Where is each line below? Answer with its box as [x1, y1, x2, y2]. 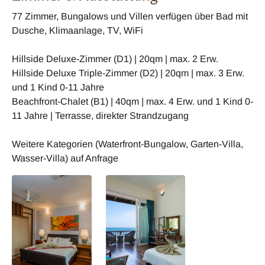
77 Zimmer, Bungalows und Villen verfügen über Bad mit [12, 11, 248, 21]
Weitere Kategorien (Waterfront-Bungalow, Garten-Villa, [12, 138, 243, 149]
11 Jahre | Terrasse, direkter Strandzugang [12, 110, 189, 121]
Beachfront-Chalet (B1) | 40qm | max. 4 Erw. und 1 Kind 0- [12, 96, 253, 106]
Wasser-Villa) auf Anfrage [12, 153, 118, 163]
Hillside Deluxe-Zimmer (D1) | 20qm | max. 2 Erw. [12, 53, 218, 64]
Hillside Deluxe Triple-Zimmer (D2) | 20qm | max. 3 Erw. [12, 67, 244, 78]
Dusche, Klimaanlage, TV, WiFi [12, 25, 143, 35]
